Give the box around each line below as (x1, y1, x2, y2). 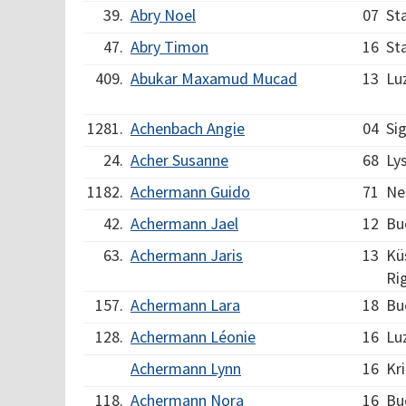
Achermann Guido (130, 181, 250, 202)
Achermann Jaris (130, 245, 243, 266)
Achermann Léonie (130, 326, 256, 347)
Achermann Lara (130, 295, 240, 315)
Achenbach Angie (130, 118, 245, 139)
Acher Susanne (130, 150, 228, 170)
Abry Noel (130, 5, 196, 25)
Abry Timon (130, 36, 208, 57)
